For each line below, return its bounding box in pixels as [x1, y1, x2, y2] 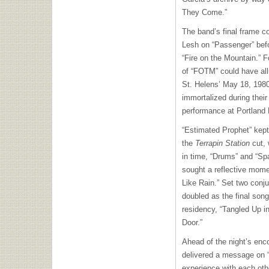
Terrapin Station [193, 139, 250, 148]
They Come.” [182, 8, 229, 17]
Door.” [182, 218, 202, 227]
